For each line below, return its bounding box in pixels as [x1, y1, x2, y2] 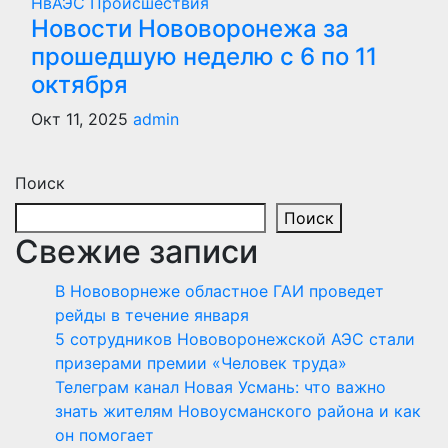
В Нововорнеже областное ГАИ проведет [55, 280, 384, 301]
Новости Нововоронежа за [31, 13, 349, 43]
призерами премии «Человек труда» [55, 352, 352, 373]
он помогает [55, 424, 154, 445]
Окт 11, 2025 [31, 108, 128, 129]
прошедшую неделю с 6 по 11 [31, 41, 377, 71]
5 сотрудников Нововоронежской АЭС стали [55, 328, 415, 349]
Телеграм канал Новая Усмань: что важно [55, 376, 386, 397]
